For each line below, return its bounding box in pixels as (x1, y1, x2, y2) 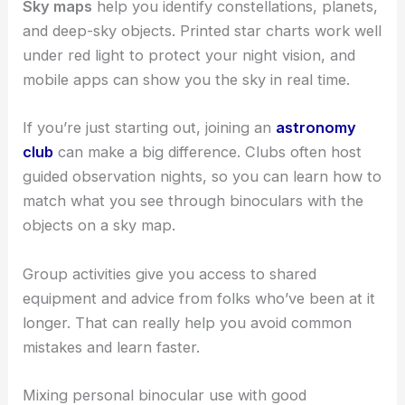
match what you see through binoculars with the (23, 192, 364, 211)
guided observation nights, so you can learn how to (23, 167, 382, 186)
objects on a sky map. (23, 216, 176, 235)
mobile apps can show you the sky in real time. (23, 71, 351, 89)
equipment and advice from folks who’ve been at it (23, 288, 376, 307)
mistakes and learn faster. (23, 337, 201, 356)
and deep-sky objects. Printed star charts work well (23, 22, 382, 40)
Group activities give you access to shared (23, 264, 317, 283)
